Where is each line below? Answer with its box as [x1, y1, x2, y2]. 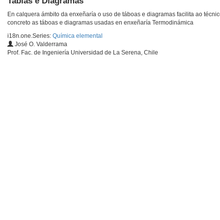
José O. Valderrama [13, 41, 67, 48]
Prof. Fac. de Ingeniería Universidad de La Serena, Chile [7, 49, 158, 56]
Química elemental [53, 32, 103, 40]
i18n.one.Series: [7, 32, 53, 40]
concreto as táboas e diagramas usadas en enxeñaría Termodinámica [7, 19, 193, 27]
